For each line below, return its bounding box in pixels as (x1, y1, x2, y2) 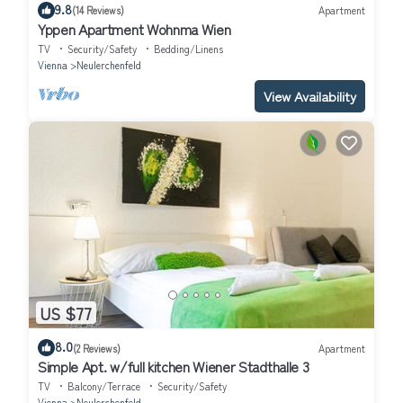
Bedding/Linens (154, 40, 223, 56)
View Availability (264, 85, 356, 105)
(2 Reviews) (73, 340, 121, 355)
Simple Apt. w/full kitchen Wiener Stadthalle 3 (38, 355, 309, 378)
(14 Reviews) (72, 3, 124, 18)
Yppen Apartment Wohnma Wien (38, 17, 231, 40)
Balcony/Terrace (67, 379, 140, 394)
